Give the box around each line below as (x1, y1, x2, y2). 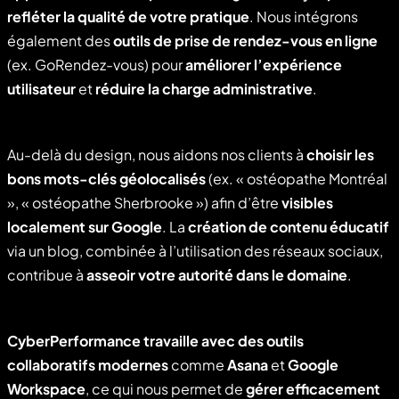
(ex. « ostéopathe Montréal (206, 169, 387, 189)
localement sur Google (7, 217, 162, 237)
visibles (281, 193, 333, 213)
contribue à (7, 265, 86, 285)
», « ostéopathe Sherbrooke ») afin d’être (7, 193, 281, 213)
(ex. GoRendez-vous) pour (7, 55, 185, 75)
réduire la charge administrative (95, 79, 313, 99)
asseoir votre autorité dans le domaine (86, 265, 347, 285)
